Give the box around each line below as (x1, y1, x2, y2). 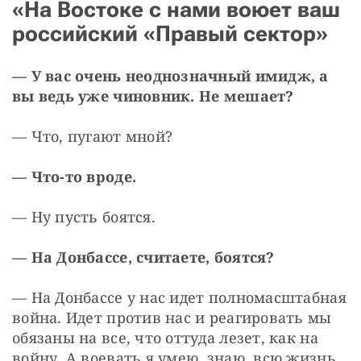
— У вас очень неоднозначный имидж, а (12, 65, 329, 85)
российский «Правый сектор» (12, 20, 328, 47)
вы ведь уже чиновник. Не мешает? (12, 85, 294, 106)
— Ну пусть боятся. (12, 206, 156, 226)
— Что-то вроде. (12, 166, 137, 186)
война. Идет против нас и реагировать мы (12, 307, 332, 327)
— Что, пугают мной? (12, 126, 173, 146)
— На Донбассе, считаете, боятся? (12, 247, 275, 267)
